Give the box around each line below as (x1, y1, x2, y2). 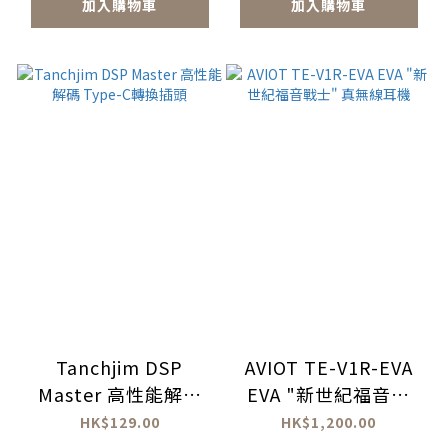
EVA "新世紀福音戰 (247, 381, 410, 408)
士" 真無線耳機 (264, 408, 393, 435)
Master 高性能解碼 (37, 381, 202, 408)
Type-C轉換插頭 (48, 408, 191, 435)
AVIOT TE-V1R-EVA (244, 354, 413, 381)
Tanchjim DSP (56, 354, 183, 381)
